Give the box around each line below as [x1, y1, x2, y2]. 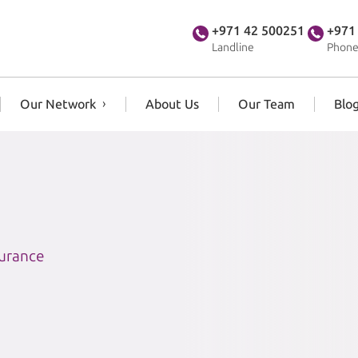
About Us [145, 97, 199, 112]
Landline [211, 40, 254, 54]
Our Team [238, 97, 295, 112]
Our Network [20, 97, 96, 112]
